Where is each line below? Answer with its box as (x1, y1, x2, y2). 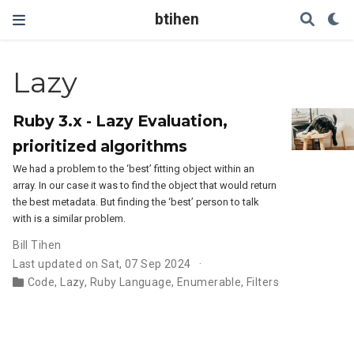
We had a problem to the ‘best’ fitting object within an (13, 163, 255, 175)
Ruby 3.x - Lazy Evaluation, (13, 111, 228, 130)
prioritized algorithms (13, 137, 188, 156)
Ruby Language (89, 276, 172, 288)
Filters (247, 276, 279, 288)
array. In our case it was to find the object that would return (13, 179, 277, 191)
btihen (155, 10, 199, 28)
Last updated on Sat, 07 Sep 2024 (13, 258, 191, 270)
